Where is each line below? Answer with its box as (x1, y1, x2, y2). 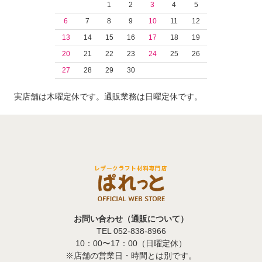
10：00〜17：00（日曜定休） (75, 238, 187, 248)
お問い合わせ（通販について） (74, 213, 188, 223)
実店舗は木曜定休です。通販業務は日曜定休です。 (14, 91, 203, 101)
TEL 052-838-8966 (96, 226, 166, 236)
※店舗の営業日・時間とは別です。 (65, 250, 196, 260)
